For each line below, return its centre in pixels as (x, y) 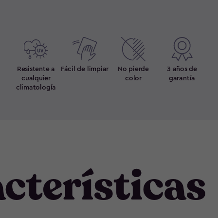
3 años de (182, 69)
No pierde (133, 69)
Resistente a (36, 69)
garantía (182, 78)
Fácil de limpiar (85, 69)
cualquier (36, 78)
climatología (36, 88)
